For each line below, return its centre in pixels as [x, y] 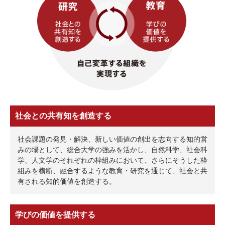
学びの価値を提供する [55, 214]
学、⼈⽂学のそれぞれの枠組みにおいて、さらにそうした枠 [113, 160]
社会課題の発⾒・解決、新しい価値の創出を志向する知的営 [113, 139]
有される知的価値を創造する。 [67, 181]
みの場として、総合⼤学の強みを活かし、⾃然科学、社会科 [113, 149]
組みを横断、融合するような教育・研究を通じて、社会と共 [113, 171]
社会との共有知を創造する [63, 116]
